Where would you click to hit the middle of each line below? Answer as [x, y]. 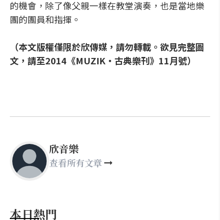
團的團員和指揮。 [45, 19]
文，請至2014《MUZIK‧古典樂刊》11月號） [103, 60]
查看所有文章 [76, 163]
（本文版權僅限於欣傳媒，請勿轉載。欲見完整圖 [107, 47]
